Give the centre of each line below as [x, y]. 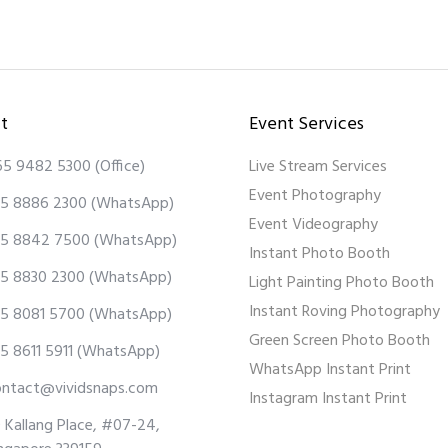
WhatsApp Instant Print [330, 370]
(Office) [117, 167]
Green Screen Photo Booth [339, 341]
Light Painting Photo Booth [341, 283]
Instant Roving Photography [344, 312]
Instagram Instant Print [328, 399]
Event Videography [313, 225]
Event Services [306, 125]
